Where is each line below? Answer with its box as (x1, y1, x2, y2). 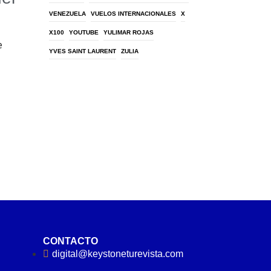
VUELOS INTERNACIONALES (91, 10, 176, 17)
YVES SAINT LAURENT (49, 48, 116, 54)
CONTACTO (43, 236, 98, 247)
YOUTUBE (69, 29, 99, 36)
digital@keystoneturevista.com (52, 249, 183, 260)
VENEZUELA (49, 10, 86, 17)
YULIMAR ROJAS (103, 29, 154, 36)
